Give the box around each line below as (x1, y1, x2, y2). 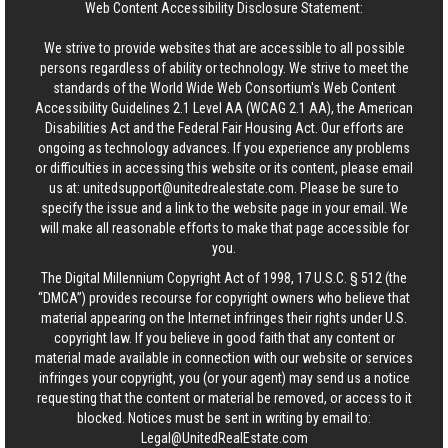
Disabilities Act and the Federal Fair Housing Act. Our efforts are (44, 120, 404, 136)
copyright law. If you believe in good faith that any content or (53, 330, 395, 346)
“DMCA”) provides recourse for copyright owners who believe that (38, 290, 410, 306)
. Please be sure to (294, 180, 399, 196)
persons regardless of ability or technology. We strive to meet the (39, 60, 409, 76)
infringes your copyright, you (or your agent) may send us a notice (38, 370, 410, 386)
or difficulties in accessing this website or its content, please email (35, 160, 413, 176)
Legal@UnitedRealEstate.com (140, 430, 308, 446)
